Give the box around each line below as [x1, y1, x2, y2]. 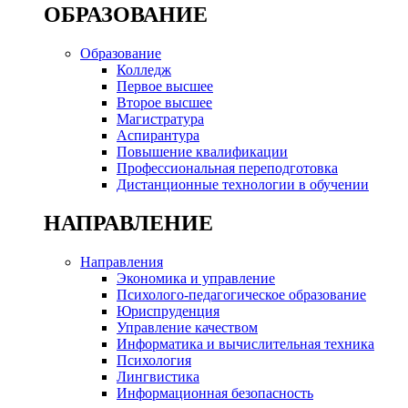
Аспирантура [117, 127, 199, 144]
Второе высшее [117, 95, 212, 111]
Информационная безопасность [117, 385, 313, 402]
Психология [117, 352, 191, 369]
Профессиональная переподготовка [117, 160, 338, 177]
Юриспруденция [117, 303, 219, 320]
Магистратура [117, 111, 204, 127]
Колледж [117, 62, 171, 78]
